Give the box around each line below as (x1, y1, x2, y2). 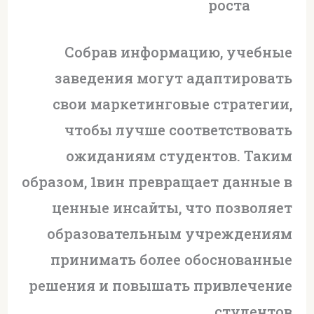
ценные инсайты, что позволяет (52, 198, 293, 217)
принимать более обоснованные (50, 250, 293, 268)
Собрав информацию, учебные (64, 42, 293, 61)
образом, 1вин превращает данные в (22, 172, 293, 191)
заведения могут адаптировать (55, 68, 293, 87)
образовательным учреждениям (47, 224, 293, 243)
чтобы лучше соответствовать (64, 120, 293, 139)
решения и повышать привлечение (29, 275, 293, 294)
